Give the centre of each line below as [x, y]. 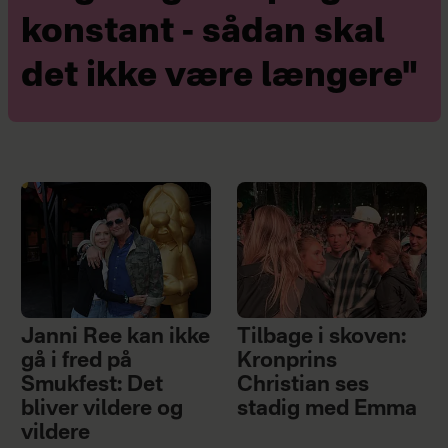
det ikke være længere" [219, 76]
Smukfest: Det [91, 385]
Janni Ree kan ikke [115, 337]
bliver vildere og [101, 409]
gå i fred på [76, 361]
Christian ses [303, 385]
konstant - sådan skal [202, 32]
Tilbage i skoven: [322, 337]
